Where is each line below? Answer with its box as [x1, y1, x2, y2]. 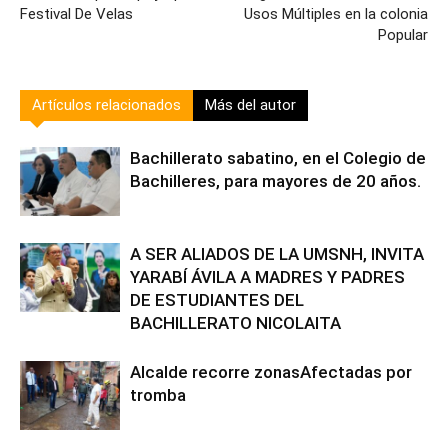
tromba [130, 385, 186, 405]
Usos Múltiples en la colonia [244, 5, 428, 23]
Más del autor [205, 96, 296, 114]
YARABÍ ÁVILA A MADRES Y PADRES [130, 267, 405, 287]
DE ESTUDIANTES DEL [130, 290, 304, 310]
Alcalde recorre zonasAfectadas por [130, 362, 412, 382]
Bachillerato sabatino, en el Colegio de [130, 148, 426, 168]
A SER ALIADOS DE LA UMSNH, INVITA [130, 244, 424, 264]
